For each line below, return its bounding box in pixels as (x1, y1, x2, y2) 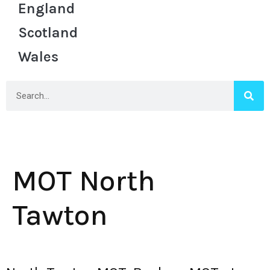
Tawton (12, 198, 108, 232)
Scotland (18, 24, 78, 41)
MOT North (12, 164, 155, 198)
